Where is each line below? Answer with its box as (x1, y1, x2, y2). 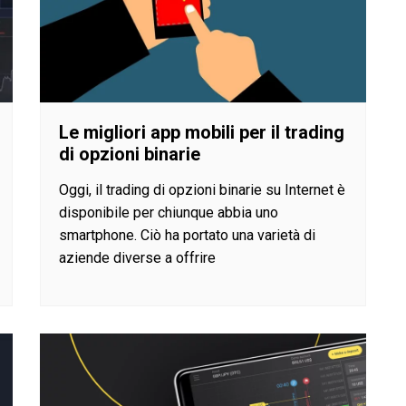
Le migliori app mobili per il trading (59, 121, 344, 143)
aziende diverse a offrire (59, 248, 216, 266)
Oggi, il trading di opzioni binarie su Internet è (59, 180, 345, 198)
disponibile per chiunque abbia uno (59, 203, 278, 221)
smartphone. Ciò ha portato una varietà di (59, 226, 315, 244)
